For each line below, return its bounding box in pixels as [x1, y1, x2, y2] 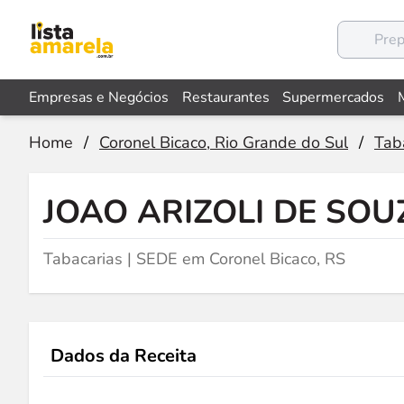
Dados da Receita [50, 344, 197, 368]
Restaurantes [181, 87, 270, 107]
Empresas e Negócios [29, 87, 169, 107]
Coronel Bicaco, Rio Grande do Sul [99, 132, 348, 153]
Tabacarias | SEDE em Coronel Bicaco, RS [43, 248, 345, 270]
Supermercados [282, 87, 385, 107]
